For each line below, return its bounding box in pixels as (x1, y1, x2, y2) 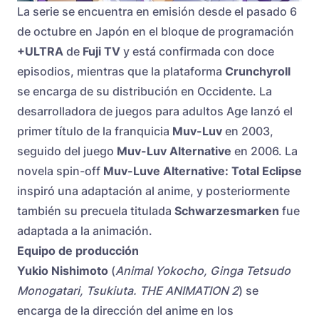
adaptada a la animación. (17, 224, 152, 239)
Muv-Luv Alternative (117, 144, 231, 159)
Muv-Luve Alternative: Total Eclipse (103, 164, 302, 179)
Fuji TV (83, 44, 120, 59)
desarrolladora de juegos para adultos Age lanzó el (17, 104, 293, 119)
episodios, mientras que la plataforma (17, 64, 225, 79)
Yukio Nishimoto (17, 263, 108, 278)
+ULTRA (17, 44, 63, 59)
